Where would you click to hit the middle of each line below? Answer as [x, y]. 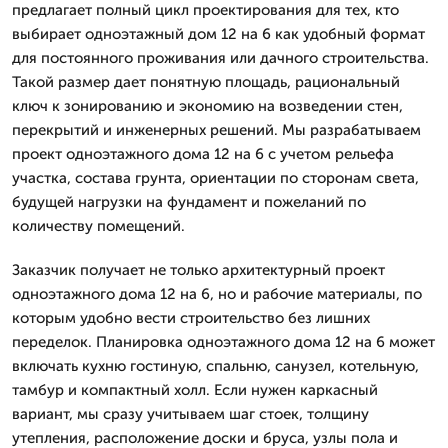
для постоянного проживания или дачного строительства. [220, 58]
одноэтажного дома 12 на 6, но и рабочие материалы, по [217, 294]
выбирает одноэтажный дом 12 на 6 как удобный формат [218, 34]
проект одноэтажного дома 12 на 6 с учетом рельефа [203, 154]
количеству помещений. [98, 226]
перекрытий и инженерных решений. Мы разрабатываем [216, 130]
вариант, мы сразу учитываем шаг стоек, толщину [190, 414]
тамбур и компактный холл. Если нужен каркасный [195, 390]
